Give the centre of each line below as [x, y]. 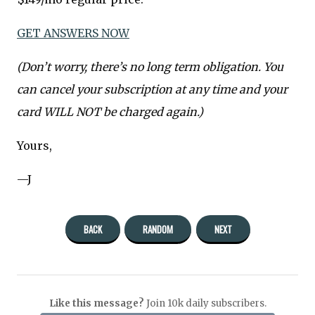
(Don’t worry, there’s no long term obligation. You [150, 67]
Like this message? [96, 304]
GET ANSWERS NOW [73, 33]
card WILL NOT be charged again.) [110, 112]
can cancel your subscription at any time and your [152, 90]
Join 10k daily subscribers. [205, 304]
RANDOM [158, 229]
